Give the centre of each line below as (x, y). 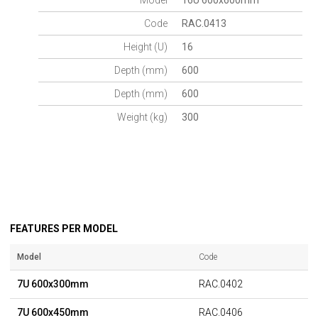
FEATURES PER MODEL (64, 229)
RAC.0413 (204, 24)
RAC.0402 (221, 284)
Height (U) (146, 47)
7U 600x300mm (53, 284)
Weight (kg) (143, 117)
